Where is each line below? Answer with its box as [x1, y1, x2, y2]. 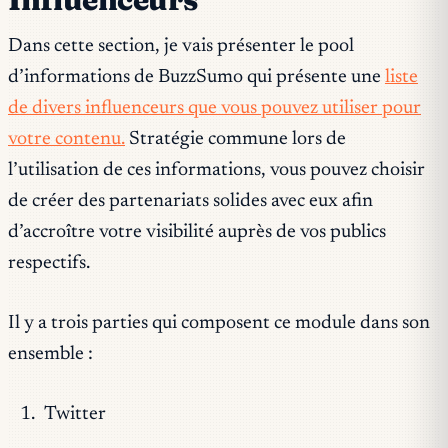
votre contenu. [8, 130, 125, 150]
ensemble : [8, 345, 93, 364]
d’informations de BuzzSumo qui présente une [8, 68, 385, 88]
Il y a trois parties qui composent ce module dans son [8, 314, 430, 333]
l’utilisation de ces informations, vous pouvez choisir [8, 161, 425, 181]
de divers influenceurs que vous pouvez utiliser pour [8, 99, 421, 119]
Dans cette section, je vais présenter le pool [8, 37, 354, 57]
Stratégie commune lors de [125, 130, 346, 150]
